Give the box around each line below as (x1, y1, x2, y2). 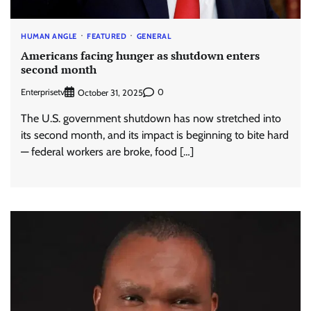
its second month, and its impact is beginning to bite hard (21, 128, 289, 142)
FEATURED (87, 31, 126, 41)
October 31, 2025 (78, 87, 143, 98)
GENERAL (136, 31, 171, 41)
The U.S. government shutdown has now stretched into (21, 111, 281, 125)
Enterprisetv (21, 87, 65, 98)
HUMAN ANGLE (21, 31, 77, 41)
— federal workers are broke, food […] (21, 144, 194, 158)
